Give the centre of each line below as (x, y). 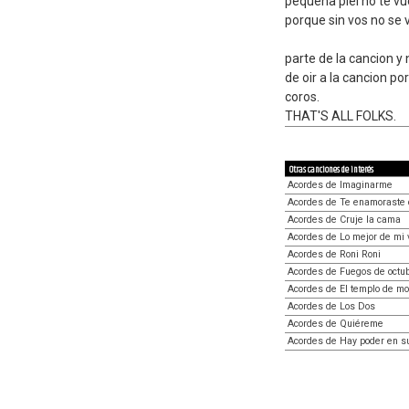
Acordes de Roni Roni (334, 254)
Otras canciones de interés (331, 170)
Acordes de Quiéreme (336, 324)
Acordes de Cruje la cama (344, 220)
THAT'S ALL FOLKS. (341, 116)
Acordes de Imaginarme (340, 185)
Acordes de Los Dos (331, 306)
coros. (302, 97)
